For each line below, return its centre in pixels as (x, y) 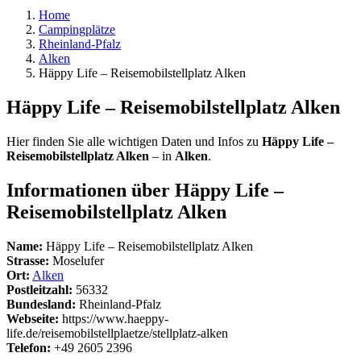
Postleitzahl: (39, 289)
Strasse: (28, 260)
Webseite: (33, 318)
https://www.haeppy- (114, 318)
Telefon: (29, 347)
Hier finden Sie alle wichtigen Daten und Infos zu (134, 141)
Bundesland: (41, 304)
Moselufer (77, 260)
